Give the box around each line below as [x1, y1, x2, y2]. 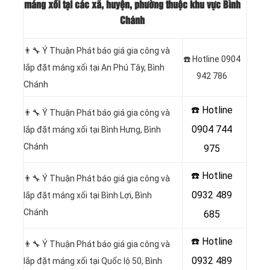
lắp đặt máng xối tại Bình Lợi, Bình [24, 190, 152, 201]
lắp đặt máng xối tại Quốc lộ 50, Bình [24, 256, 162, 266]
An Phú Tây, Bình [101, 63, 165, 73]
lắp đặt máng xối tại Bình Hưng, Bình [24, 125, 161, 135]
